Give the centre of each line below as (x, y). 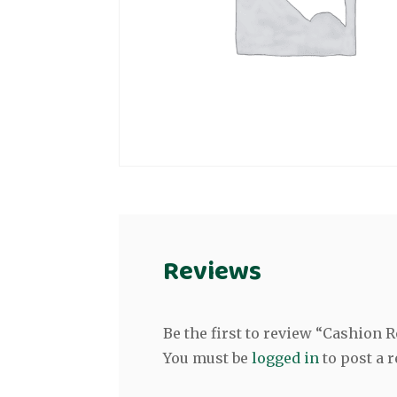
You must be (208, 358)
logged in (286, 358)
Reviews (213, 272)
